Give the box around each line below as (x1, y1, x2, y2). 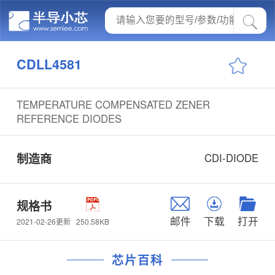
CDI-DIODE (204, 150, 259, 166)
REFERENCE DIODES (16, 110, 122, 126)
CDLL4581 (16, 54, 82, 74)
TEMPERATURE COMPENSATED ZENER (16, 96, 210, 112)
